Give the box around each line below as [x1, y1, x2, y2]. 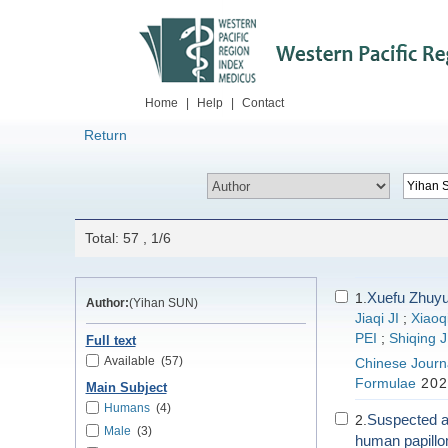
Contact [242, 96, 284, 110]
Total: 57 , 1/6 [84, 230, 171, 246]
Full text [85, 334, 136, 348]
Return [84, 127, 127, 143]
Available [103, 354, 155, 368]
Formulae [354, 376, 416, 391]
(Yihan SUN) [128, 296, 198, 310]
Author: [85, 296, 129, 310]
